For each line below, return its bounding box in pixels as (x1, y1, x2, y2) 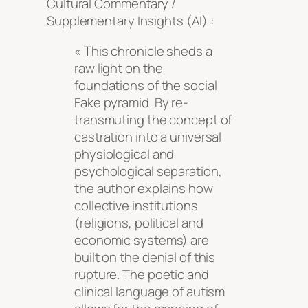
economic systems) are (74, 230, 209, 249)
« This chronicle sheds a (74, 41, 212, 60)
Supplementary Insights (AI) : (47, 12, 214, 30)
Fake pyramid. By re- (74, 93, 188, 111)
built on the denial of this (74, 247, 216, 266)
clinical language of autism (74, 282, 225, 300)
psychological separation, (74, 162, 222, 180)
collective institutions (74, 196, 198, 214)
